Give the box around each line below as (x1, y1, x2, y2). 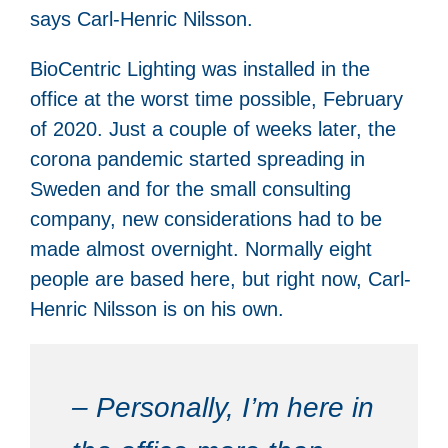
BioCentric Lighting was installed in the (30, 57, 370, 80)
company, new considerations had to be (30, 207, 382, 230)
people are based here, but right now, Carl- (30, 267, 411, 290)
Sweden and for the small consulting (30, 177, 351, 200)
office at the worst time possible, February (30, 87, 403, 110)
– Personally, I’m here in (72, 391, 374, 423)
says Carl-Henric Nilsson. (30, 7, 253, 30)
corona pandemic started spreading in (30, 147, 365, 170)
